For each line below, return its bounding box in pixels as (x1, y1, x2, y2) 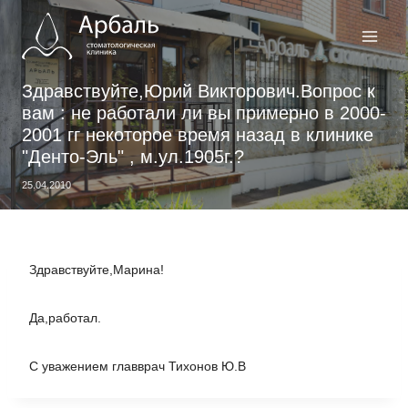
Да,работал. (29, 311, 101, 325)
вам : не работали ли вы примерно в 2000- (22, 102, 386, 123)
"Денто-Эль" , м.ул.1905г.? (22, 146, 244, 167)
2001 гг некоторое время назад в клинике (22, 124, 373, 145)
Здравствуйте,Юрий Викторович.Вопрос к (22, 80, 375, 101)
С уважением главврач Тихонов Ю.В (29, 359, 246, 373)
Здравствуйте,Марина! (29, 262, 164, 277)
